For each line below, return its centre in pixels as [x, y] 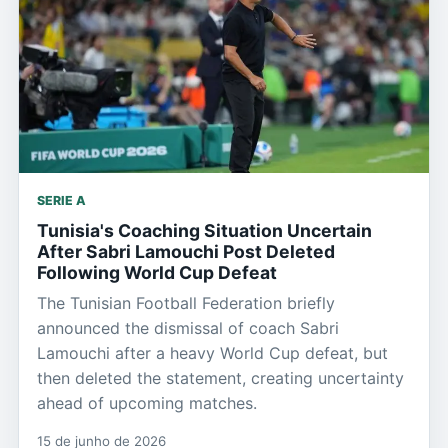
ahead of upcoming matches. [147, 402]
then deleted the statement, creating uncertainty [220, 377]
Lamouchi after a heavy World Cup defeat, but [212, 352]
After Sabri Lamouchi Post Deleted [186, 251]
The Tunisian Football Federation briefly [186, 302]
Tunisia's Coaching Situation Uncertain [204, 230]
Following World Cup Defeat [157, 272]
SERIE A [61, 200]
